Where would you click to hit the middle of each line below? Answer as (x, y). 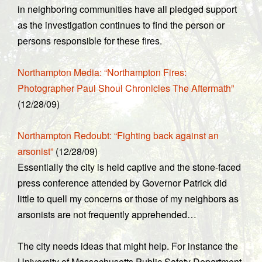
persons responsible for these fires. (90, 41)
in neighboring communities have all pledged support (127, 9)
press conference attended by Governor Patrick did (122, 183)
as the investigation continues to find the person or (121, 25)
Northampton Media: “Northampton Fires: (102, 72)
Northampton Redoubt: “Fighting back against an (118, 135)
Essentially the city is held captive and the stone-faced (129, 167)
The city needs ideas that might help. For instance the (128, 246)
